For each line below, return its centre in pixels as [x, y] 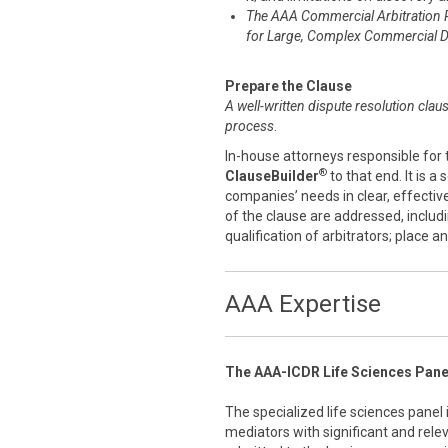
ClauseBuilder [272, 176]
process [249, 126]
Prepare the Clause [288, 86]
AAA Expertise [303, 304]
